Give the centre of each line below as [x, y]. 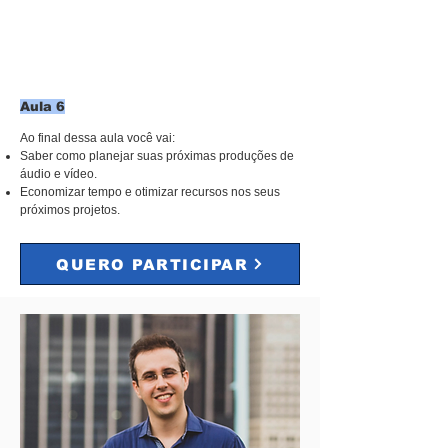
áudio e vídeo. [58, 174]
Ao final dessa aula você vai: [97, 138]
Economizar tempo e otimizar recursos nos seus [150, 192]
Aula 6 [42, 106]
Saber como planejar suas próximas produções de [157, 156]
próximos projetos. [70, 210]
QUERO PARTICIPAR [152, 264]
